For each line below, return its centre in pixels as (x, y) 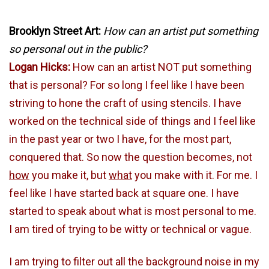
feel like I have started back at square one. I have (124, 193)
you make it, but (69, 175)
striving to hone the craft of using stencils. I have (125, 103)
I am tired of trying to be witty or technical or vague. (130, 229)
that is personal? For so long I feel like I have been (127, 85)
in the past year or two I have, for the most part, (120, 139)
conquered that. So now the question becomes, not (131, 157)
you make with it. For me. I (195, 175)
